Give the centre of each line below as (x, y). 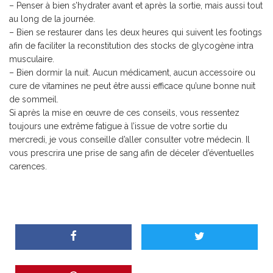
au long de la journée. (52, 19)
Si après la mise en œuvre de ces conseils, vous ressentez (124, 113)
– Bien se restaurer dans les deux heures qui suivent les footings (136, 32)
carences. (28, 166)
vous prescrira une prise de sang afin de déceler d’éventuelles (132, 153)
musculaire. (32, 59)
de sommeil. (34, 99)
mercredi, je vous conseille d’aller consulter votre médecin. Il (129, 140)
